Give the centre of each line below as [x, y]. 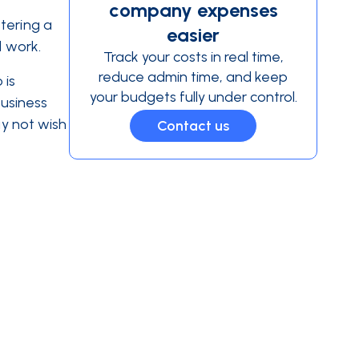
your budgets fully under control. [193, 97]
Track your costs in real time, [193, 57]
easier [193, 35]
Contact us [193, 125]
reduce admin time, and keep [193, 77]
